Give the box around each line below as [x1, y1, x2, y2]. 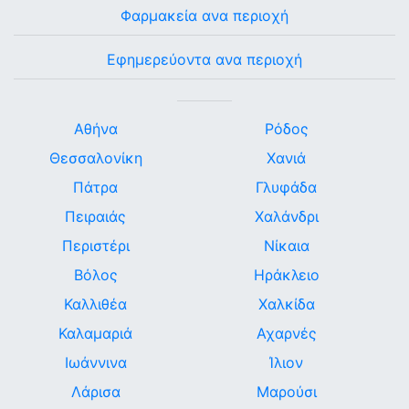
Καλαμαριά [58, 324, 132, 342]
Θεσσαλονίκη [48, 149, 142, 167]
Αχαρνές [256, 324, 317, 342]
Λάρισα [70, 383, 121, 401]
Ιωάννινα [64, 353, 127, 372]
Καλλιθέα [64, 295, 127, 313]
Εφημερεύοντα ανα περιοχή [107, 50, 302, 68]
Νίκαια [263, 236, 309, 255]
